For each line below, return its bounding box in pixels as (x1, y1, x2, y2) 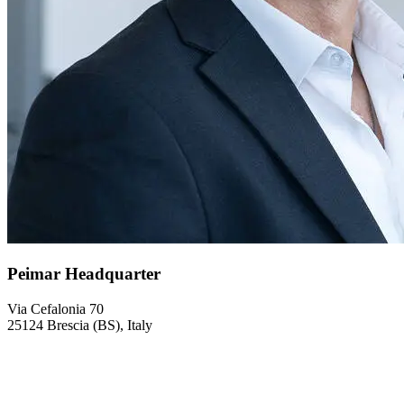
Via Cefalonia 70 (7, 300, 104, 317)
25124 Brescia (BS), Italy (7, 317, 152, 333)
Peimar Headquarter (7, 264, 161, 284)
